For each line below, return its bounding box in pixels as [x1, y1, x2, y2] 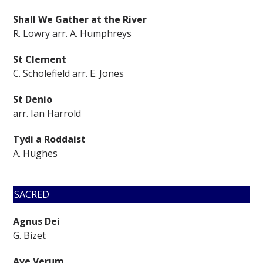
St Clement [13, 53, 67, 66]
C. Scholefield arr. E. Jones [13, 67, 124, 80]
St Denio [13, 93, 53, 106]
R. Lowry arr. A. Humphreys [13, 27, 132, 40]
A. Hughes [13, 147, 58, 160]
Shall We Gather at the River [13, 13, 147, 26]
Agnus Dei [13, 215, 60, 228]
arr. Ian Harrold [13, 107, 82, 120]
